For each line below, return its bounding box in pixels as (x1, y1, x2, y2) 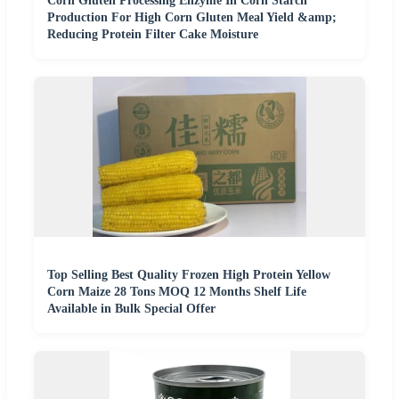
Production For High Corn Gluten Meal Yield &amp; (47, 11, 337, 25)
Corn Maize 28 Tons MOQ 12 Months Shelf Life (47, 285, 306, 299)
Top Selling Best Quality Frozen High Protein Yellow (47, 268, 330, 282)
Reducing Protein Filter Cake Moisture (47, 28, 258, 42)
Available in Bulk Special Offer (47, 302, 216, 316)
